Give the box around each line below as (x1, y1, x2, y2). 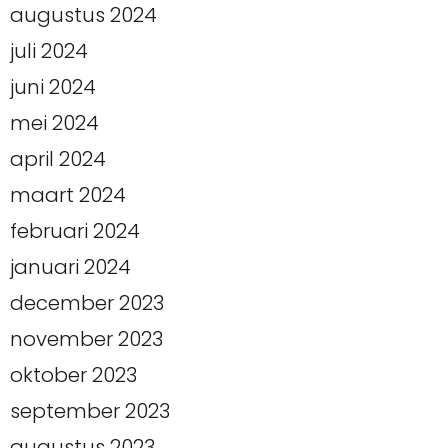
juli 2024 (10, 37, 88, 66)
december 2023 (10, 289, 164, 318)
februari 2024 (10, 217, 140, 246)
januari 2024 (10, 253, 131, 282)
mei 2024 (10, 109, 99, 138)
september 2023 (10, 397, 170, 426)
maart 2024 (10, 181, 126, 210)
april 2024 (10, 145, 106, 174)
